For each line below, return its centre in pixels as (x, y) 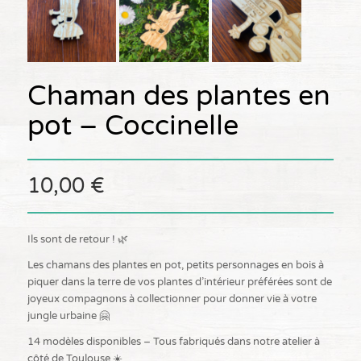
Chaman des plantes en (178, 96)
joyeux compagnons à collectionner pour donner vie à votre (172, 299)
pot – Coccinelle (133, 126)
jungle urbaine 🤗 (68, 315)
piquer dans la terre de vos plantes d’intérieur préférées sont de (179, 282)
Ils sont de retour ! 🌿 (77, 239)
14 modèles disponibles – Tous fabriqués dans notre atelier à (173, 341)
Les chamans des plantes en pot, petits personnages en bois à (175, 265)
